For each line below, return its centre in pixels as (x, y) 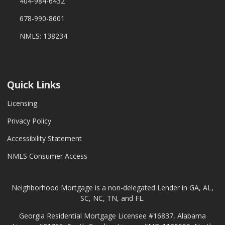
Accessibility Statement (44, 138)
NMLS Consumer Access (47, 156)
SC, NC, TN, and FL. (113, 198)
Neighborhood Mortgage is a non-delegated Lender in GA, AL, (113, 188)
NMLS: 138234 (43, 36)
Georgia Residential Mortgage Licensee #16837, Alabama (113, 216)
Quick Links (34, 85)
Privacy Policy (29, 121)
